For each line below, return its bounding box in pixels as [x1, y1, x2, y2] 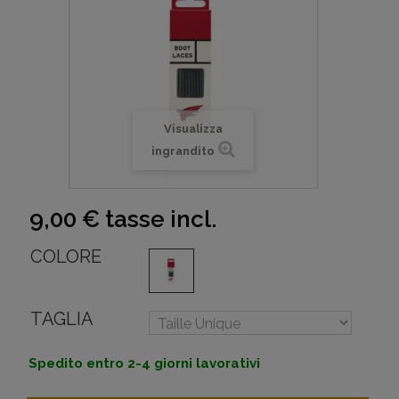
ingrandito [151, 144, 215, 159]
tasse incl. [100, 206, 217, 233]
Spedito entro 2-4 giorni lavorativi [28, 355, 260, 372]
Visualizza [163, 122, 223, 136]
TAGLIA [30, 308, 94, 330]
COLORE [30, 246, 102, 268]
